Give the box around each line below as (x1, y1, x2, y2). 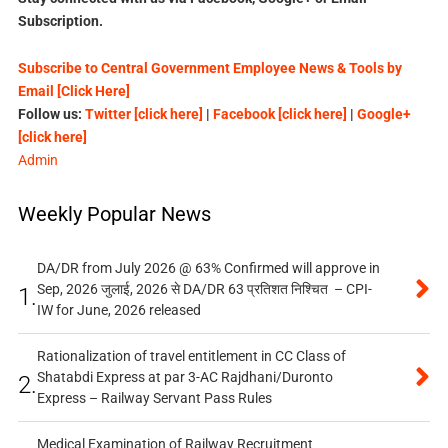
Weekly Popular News (17, 201, 211, 226)
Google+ (356, 105, 411, 122)
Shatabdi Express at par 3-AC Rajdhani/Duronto (36, 368, 333, 385)
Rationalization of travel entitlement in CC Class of (36, 347, 346, 364)
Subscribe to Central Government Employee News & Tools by (17, 59, 402, 76)
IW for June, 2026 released (36, 301, 201, 318)
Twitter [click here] (84, 105, 203, 122)
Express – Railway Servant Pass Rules (36, 389, 272, 406)
